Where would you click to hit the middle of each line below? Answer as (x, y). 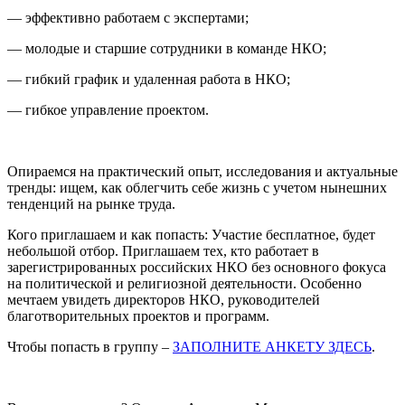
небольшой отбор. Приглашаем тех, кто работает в (163, 250)
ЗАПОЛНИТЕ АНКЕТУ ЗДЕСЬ (272, 346)
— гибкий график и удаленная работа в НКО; (149, 79)
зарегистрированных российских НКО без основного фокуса (197, 267)
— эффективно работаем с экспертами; (128, 17)
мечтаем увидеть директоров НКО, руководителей (164, 299)
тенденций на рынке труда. (91, 203)
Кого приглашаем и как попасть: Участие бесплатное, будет (191, 234)
